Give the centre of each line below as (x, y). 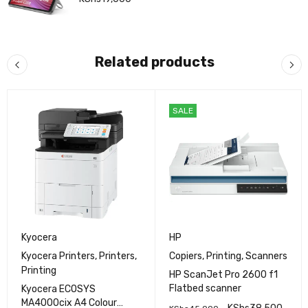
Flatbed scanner (205, 289)
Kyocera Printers (58, 256)
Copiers (185, 256)
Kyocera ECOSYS (58, 289)
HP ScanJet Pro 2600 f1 (223, 275)
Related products (154, 62)
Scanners (266, 256)
